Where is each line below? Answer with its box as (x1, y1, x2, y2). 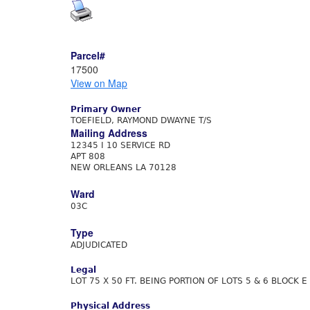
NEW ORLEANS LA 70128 (71, 163, 176, 172)
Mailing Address (71, 126, 147, 140)
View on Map (71, 76, 127, 90)
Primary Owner (71, 104, 141, 114)
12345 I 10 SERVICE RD (71, 140, 170, 150)
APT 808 (71, 152, 105, 161)
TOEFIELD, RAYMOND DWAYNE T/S (71, 116, 212, 125)
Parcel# (71, 48, 105, 62)
